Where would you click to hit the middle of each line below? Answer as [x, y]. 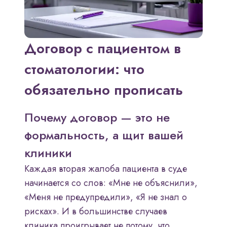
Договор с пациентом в [103, 49]
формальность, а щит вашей [104, 135]
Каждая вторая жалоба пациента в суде [106, 169]
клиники [48, 153]
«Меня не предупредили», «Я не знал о [106, 197]
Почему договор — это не [97, 118]
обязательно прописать [104, 90]
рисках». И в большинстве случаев [96, 212]
